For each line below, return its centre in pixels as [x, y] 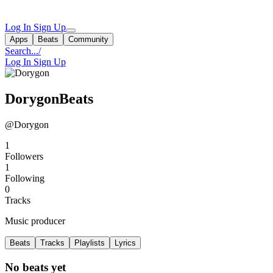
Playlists [90, 243]
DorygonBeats [49, 98]
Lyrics [125, 243]
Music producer [35, 221]
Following [25, 178]
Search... [22, 51]
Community [88, 39]
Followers [24, 156]
